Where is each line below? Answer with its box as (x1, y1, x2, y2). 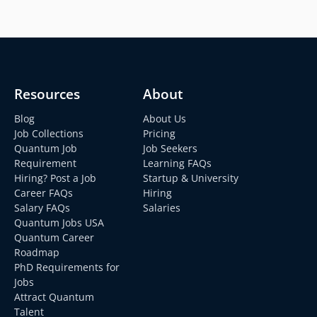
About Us (143, 112, 187, 126)
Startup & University (143, 171, 239, 185)
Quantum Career (14, 231, 95, 245)
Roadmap (14, 246, 60, 260)
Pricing (143, 127, 176, 141)
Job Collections (14, 127, 84, 141)
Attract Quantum (14, 290, 95, 304)
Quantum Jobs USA (14, 216, 105, 230)
